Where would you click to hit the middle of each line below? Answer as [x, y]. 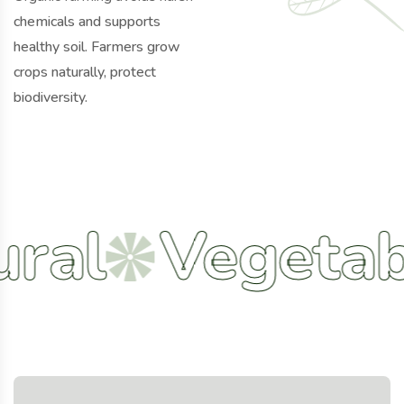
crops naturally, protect [85, 72]
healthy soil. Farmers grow [97, 47]
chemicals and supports [87, 22]
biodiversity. [50, 97]
